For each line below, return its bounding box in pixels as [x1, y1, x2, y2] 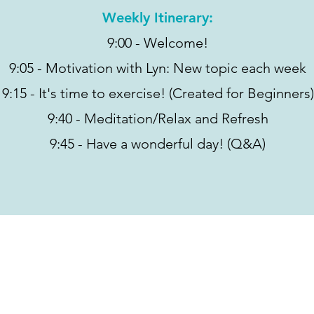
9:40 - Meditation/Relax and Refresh [47, 110, 268, 128]
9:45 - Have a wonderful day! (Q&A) [50, 135, 266, 153]
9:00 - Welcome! [107, 34, 208, 52]
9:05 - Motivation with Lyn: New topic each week [9, 60, 306, 77]
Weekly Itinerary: [102, 9, 213, 27]
